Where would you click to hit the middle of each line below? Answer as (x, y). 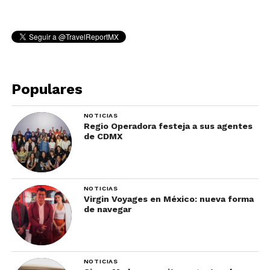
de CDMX (103, 136)
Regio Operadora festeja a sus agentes (168, 126)
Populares (47, 89)
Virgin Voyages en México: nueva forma (168, 199)
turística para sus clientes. (71, 11)
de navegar (107, 209)
